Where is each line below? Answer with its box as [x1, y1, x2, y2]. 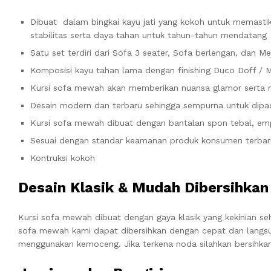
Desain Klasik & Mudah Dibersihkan [18, 178, 269, 196]
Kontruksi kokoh [30, 152, 95, 163]
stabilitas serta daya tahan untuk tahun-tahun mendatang [30, 30, 267, 40]
